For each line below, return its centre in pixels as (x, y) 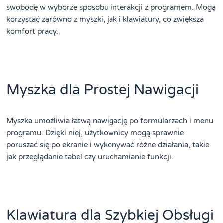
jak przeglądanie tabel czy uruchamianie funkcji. (90, 157)
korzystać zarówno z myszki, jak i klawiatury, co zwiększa (105, 19)
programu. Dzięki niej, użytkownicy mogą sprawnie (95, 133)
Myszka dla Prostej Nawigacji (103, 89)
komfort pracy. (33, 31)
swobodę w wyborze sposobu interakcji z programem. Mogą (111, 7)
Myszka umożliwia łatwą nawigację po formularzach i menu (110, 121)
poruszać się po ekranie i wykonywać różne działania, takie (108, 145)
